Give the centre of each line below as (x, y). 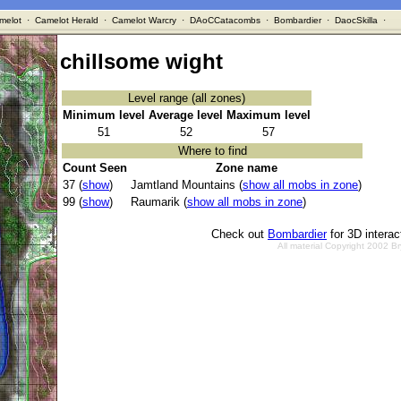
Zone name (246, 168)
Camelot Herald (66, 20)
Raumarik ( (159, 202)
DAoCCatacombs (225, 20)
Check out (239, 235)
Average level (186, 115)
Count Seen (95, 168)
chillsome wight (141, 62)
